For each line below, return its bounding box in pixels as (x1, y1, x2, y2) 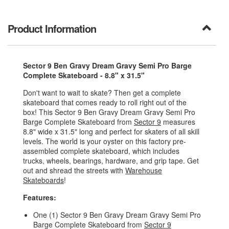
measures (161, 117, 195, 127)
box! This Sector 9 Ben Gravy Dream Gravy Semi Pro (23, 107, 195, 118)
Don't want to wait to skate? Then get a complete (23, 87, 181, 98)
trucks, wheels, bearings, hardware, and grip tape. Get (23, 155, 199, 166)
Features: (23, 192, 58, 203)
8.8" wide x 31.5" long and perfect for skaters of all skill (23, 126, 199, 137)
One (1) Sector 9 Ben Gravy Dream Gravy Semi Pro (33, 210, 201, 220)
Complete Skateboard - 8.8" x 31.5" (23, 70, 145, 81)
